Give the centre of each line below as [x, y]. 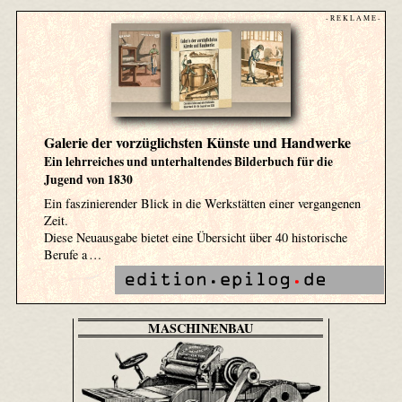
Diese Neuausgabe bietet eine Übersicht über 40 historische [195, 238]
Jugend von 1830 [88, 180]
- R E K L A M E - [353, 17]
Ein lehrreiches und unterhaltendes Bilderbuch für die [188, 162]
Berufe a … [72, 255]
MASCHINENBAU [200, 328]
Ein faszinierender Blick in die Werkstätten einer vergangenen [202, 204]
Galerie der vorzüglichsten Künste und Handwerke [197, 143]
